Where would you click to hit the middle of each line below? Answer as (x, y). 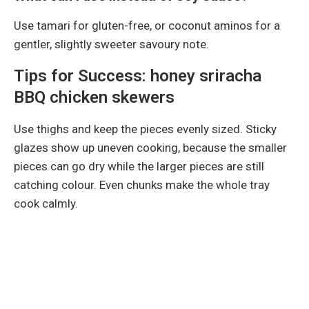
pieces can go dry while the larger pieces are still (139, 166)
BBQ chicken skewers (94, 97)
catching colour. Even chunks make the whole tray (142, 185)
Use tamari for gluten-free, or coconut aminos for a (147, 25)
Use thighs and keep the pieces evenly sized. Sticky (145, 129)
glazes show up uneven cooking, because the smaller (150, 147)
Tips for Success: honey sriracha (138, 76)
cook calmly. (46, 203)
